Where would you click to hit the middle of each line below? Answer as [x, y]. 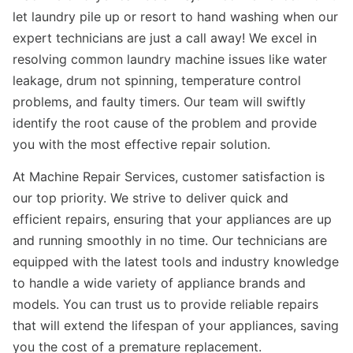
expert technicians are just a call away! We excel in [165, 37]
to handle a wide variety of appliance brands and [159, 282]
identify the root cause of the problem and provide [165, 123]
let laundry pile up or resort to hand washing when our [175, 16]
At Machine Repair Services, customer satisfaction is [169, 176]
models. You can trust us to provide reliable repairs [165, 304]
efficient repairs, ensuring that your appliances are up [172, 219]
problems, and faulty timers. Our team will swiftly [159, 101]
